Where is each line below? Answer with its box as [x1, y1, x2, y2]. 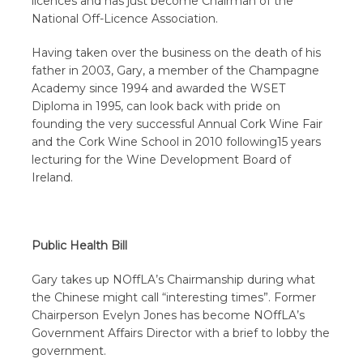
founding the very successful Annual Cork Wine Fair [32, 117, 323, 131]
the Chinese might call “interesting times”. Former [32, 290, 317, 305]
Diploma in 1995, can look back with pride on [32, 99, 281, 113]
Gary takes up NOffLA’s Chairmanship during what [32, 272, 316, 287]
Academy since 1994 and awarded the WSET [32, 81, 286, 96]
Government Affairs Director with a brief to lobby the [32, 326, 331, 340]
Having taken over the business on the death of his [32, 45, 322, 60]
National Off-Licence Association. [32, 11, 219, 26]
